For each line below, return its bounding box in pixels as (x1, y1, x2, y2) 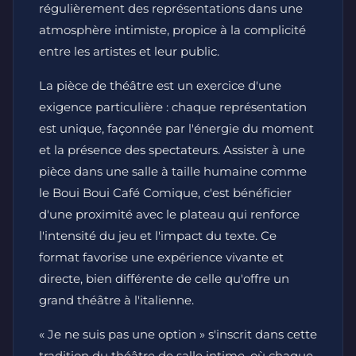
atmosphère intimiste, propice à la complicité (39, 22, 306, 37)
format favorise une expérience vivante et (39, 250, 284, 265)
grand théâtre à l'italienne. (39, 292, 194, 308)
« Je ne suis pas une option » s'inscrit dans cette (39, 327, 317, 342)
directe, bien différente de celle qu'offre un (39, 271, 289, 286)
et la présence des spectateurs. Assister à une (39, 142, 305, 157)
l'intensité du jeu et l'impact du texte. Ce (39, 228, 277, 243)
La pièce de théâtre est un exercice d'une (39, 78, 281, 93)
